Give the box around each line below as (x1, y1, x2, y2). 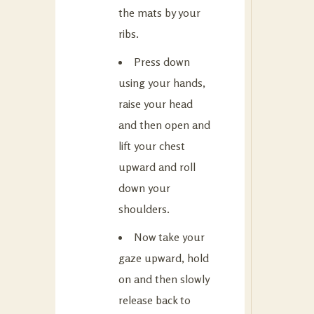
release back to (118, 292, 191, 307)
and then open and (118, 117, 210, 132)
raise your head (118, 96, 193, 111)
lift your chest (118, 138, 185, 153)
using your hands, (118, 75, 205, 90)
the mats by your (118, 5, 200, 20)
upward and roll (118, 159, 196, 174)
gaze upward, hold (118, 250, 209, 265)
